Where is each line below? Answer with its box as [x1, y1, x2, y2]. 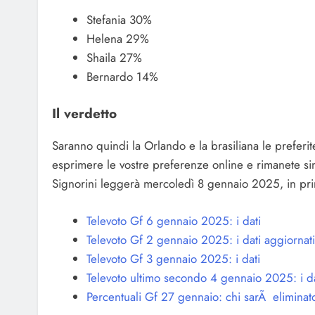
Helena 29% [86, 30, 149, 47]
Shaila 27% [86, 49, 142, 66]
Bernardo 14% [86, 67, 158, 85]
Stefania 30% [86, 11, 152, 28]
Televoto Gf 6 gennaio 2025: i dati [86, 212, 261, 229]
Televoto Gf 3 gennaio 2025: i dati [86, 250, 260, 267]
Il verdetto [52, 104, 117, 124]
